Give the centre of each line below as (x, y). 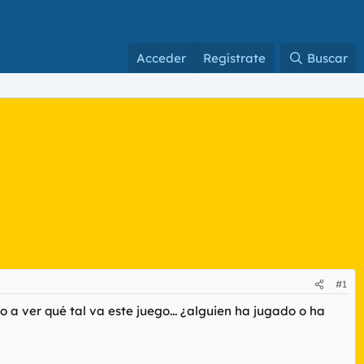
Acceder (162, 58)
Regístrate (235, 58)
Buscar (327, 58)
